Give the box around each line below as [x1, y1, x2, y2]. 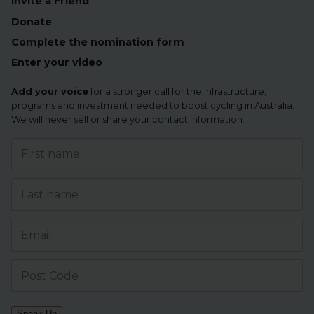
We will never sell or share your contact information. [11, 114, 245, 125]
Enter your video [11, 56, 102, 69]
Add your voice [11, 86, 88, 97]
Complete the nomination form [11, 35, 184, 48]
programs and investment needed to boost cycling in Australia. [11, 100, 294, 111]
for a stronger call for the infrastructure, [88, 86, 266, 97]
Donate [11, 15, 52, 28]
